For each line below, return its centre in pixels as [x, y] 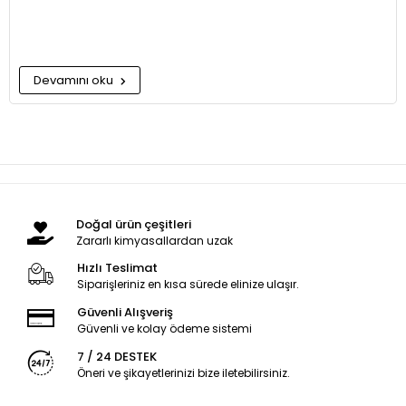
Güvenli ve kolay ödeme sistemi [164, 329]
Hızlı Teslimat [117, 268]
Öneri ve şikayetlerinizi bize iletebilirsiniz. [183, 373]
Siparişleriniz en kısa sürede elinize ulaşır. [188, 284]
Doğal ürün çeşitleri [134, 224]
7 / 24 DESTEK [116, 357]
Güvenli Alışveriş [125, 312]
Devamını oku [75, 80]
